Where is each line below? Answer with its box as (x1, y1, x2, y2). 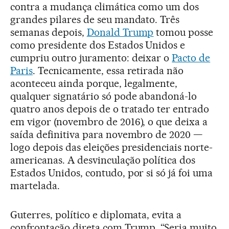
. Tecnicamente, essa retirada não (32, 64, 184, 77)
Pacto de (172, 52, 211, 64)
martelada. (10, 179, 60, 192)
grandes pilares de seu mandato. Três (10, 13, 180, 26)
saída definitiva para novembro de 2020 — (10, 128, 203, 141)
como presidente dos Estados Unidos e (10, 39, 186, 52)
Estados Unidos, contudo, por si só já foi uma (10, 167, 213, 179)
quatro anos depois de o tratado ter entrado (10, 103, 210, 116)
